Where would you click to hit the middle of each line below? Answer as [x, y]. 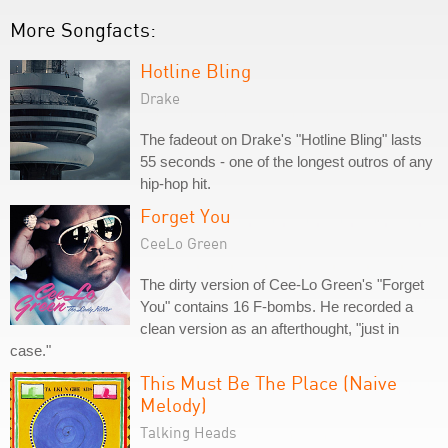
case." [30, 350]
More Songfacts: [83, 29]
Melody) [173, 404]
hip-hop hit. [175, 183]
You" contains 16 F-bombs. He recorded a [276, 306]
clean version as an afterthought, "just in [269, 328]
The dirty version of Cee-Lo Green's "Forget [282, 284]
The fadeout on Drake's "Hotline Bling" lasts [281, 139]
